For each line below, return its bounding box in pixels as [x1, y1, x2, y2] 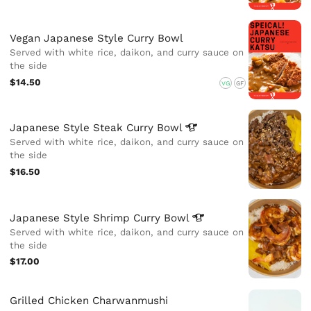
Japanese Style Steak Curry [10, 121, 158, 135]
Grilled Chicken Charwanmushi [10, 294, 169, 308]
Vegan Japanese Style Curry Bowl [10, 32, 184, 45]
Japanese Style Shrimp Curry [10, 211, 165, 224]
